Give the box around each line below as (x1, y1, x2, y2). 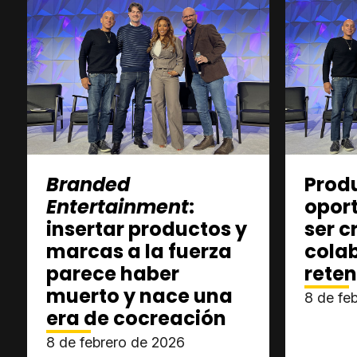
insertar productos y (46, 216, 247, 242)
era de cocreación (46, 305, 226, 331)
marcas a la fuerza (46, 238, 232, 265)
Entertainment (46, 194, 189, 220)
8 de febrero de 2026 (46, 334, 185, 351)
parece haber (46, 261, 179, 287)
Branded (46, 171, 130, 198)
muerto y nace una (46, 283, 233, 309)
